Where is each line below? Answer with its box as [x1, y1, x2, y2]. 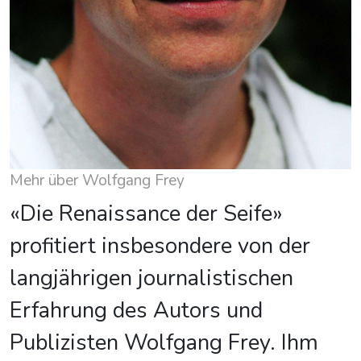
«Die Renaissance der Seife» [10, 199, 283, 229]
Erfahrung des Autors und [10, 296, 263, 326]
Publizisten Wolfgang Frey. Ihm [10, 328, 318, 358]
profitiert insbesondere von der [10, 231, 310, 261]
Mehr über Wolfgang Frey [10, 170, 185, 191]
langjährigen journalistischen [10, 263, 293, 293]
